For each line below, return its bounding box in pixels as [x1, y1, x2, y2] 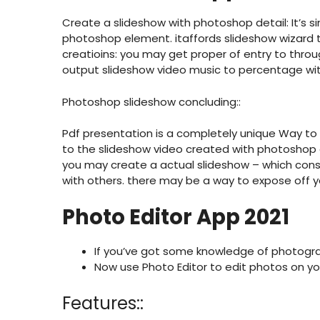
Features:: [62, 291, 144, 316]
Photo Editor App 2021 [62, 202, 289, 231]
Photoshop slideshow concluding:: [62, 94, 241, 109]
